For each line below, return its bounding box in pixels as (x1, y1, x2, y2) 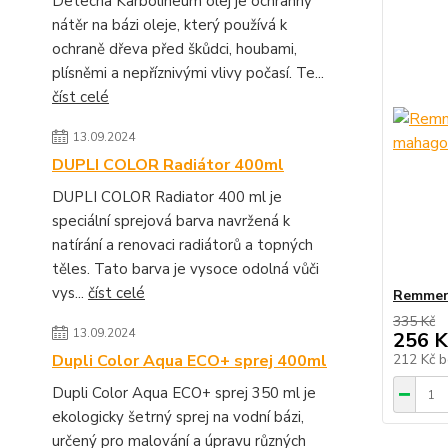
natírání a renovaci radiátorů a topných (52, 235, 313, 255)
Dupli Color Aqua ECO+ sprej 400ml (52, 350, 327, 372)
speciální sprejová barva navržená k (52, 211, 290, 231)
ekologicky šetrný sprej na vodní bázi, (52, 407, 304, 427)
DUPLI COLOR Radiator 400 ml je (52, 187, 282, 207)
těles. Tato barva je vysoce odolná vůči (52, 259, 319, 279)
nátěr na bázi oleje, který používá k (52, 15, 287, 35)
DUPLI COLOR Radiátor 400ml (52, 154, 284, 176)
